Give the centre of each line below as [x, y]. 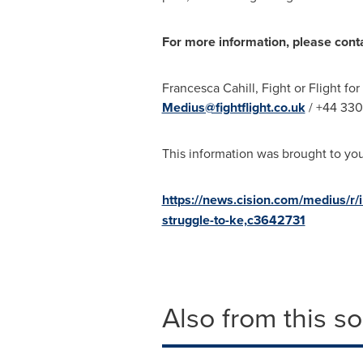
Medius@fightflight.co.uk [233, 107]
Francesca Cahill [208, 88]
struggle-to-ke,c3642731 [233, 220]
